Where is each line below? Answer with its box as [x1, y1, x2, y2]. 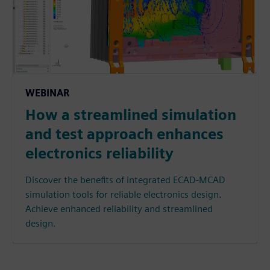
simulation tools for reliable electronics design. [25, 189, 222, 201]
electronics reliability [25, 145, 174, 163]
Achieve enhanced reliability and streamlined [25, 203, 213, 215]
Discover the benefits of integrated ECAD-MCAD [25, 174, 226, 186]
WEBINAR [25, 87, 70, 99]
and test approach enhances [25, 125, 224, 143]
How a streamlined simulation [25, 106, 237, 124]
